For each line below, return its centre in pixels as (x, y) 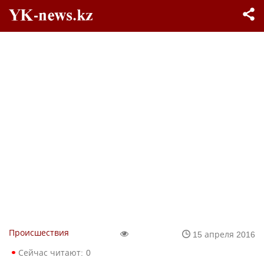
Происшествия (39, 232)
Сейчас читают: (51, 253)
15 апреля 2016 (224, 234)
